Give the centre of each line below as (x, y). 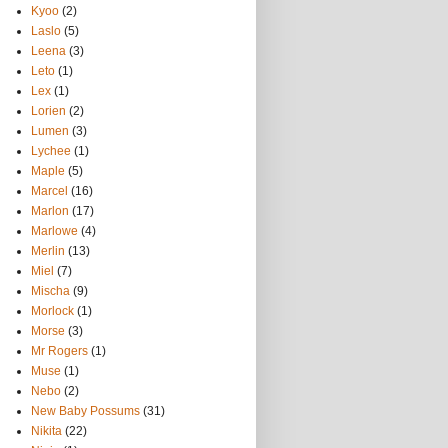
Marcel (49, 191)
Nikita (46, 431)
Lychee (51, 151)
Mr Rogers (59, 351)
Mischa (50, 291)
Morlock (52, 311)
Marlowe (54, 231)
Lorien (48, 111)
